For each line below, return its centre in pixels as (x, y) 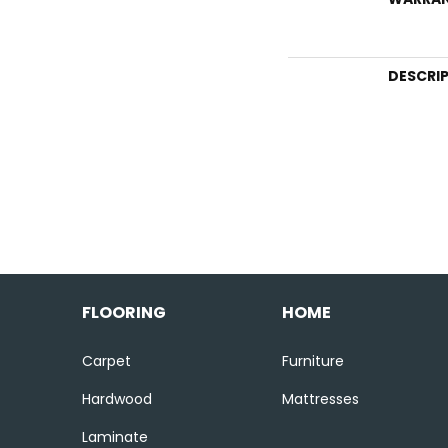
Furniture (312, 361)
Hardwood (117, 399)
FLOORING (124, 312)
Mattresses (320, 399)
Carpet (106, 361)
